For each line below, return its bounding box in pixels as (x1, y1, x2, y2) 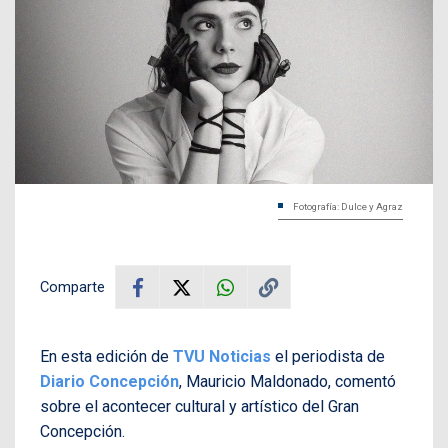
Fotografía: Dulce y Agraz (293, 201, 403, 213)
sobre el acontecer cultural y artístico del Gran (40, 397, 359, 417)
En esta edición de (40, 347, 173, 367)
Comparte (40, 278, 105, 297)
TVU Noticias (173, 347, 271, 367)
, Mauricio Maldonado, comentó (179, 372, 396, 392)
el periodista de (271, 347, 385, 367)
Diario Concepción (40, 372, 179, 392)
